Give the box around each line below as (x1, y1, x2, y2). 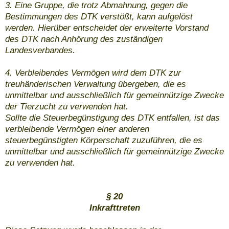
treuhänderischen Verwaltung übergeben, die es (5, 79, 186, 89)
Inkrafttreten (89, 203, 140, 213)
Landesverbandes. (5, 45, 75, 56)
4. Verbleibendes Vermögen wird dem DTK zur (5, 68, 181, 78)
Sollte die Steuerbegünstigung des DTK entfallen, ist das (5, 113, 220, 123)
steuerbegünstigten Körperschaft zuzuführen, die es (5, 135, 202, 146)
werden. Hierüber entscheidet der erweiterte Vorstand (5, 23, 209, 33)
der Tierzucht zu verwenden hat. (5, 102, 128, 112)
